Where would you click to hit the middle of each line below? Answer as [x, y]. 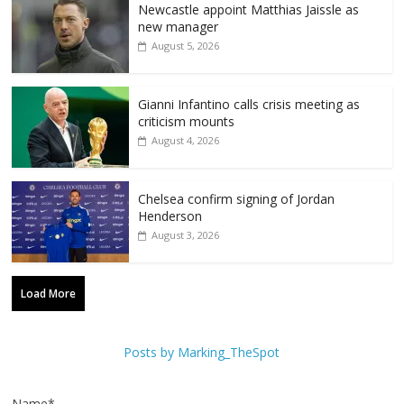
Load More [49, 294]
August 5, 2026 [186, 46]
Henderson [170, 216]
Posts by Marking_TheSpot [202, 353]
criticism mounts [187, 122]
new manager [179, 27]
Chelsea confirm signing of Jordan [237, 199]
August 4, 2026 [186, 141]
